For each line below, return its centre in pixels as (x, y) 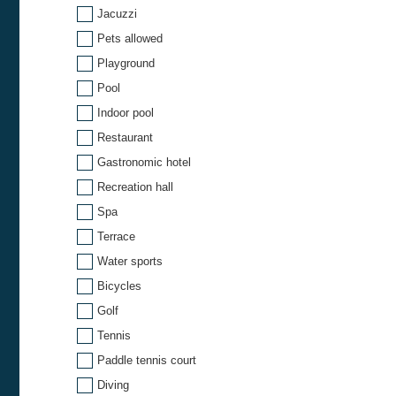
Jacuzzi (117, 14)
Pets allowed (130, 39)
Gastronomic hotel (144, 163)
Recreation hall (135, 187)
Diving (113, 385)
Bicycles (119, 286)
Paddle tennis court (147, 361)
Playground (126, 64)
